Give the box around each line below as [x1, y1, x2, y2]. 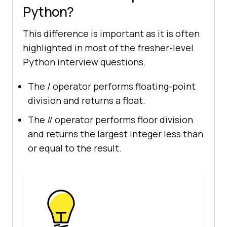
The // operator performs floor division [28, 113, 193, 126]
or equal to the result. [28, 142, 122, 155]
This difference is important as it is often [23, 27, 200, 40]
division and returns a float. [28, 94, 145, 107]
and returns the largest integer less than [28, 128, 203, 140]
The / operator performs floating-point [28, 80, 196, 93]
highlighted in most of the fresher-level [23, 42, 194, 54]
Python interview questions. [23, 56, 146, 68]
